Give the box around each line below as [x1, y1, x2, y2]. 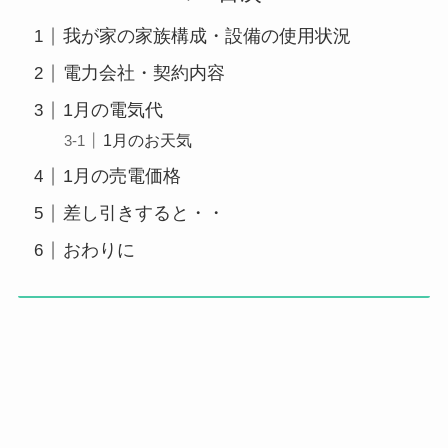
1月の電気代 [62, 100, 163, 121]
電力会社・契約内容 [62, 63, 225, 84]
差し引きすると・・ [62, 203, 225, 224]
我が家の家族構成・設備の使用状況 [62, 26, 351, 47]
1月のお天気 [103, 131, 192, 150]
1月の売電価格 [62, 166, 181, 187]
